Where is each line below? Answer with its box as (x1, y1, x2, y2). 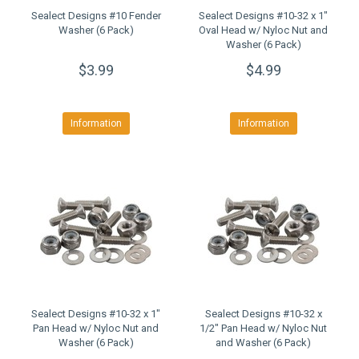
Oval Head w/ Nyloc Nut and (199, 24, 328, 36)
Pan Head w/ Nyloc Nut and (33, 322, 159, 334)
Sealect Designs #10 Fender (30, 10, 161, 22)
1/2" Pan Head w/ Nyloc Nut (200, 322, 327, 334)
